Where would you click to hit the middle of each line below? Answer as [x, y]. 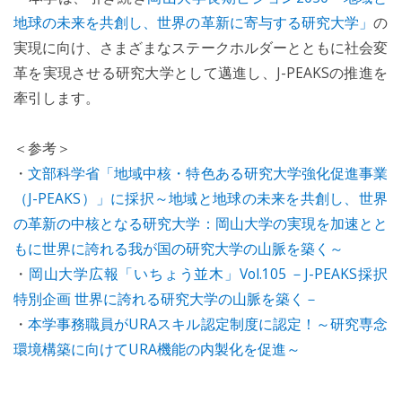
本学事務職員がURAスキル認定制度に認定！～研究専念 [208, 324]
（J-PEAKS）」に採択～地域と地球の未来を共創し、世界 [201, 198]
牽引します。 [57, 98]
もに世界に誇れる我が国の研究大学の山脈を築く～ [179, 249]
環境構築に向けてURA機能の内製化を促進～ [157, 349]
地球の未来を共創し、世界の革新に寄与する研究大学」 [193, 22]
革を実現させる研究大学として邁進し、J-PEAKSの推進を [201, 73]
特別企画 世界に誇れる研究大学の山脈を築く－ [166, 299]
